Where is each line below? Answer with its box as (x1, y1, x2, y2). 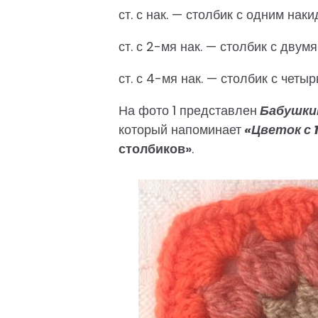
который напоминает (119, 121, 241, 138)
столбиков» (119, 140, 192, 158)
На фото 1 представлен (119, 102, 257, 119)
